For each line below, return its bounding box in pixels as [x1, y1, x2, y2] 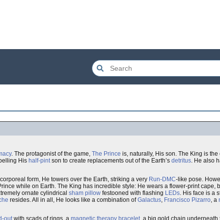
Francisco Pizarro [164, 196, 211, 203]
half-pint [28, 157, 50, 164]
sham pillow [69, 190, 101, 196]
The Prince [92, 150, 121, 157]
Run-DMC [149, 176, 176, 183]
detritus [171, 157, 191, 164]
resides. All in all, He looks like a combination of [8, 196, 137, 203]
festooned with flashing [101, 190, 165, 196]
